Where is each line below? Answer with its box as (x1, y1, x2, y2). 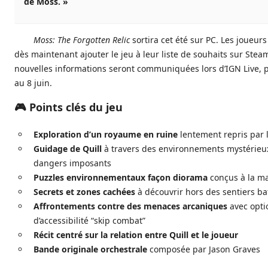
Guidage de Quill (33, 143, 102, 155)
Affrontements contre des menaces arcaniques (33, 200, 227, 212)
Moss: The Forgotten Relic (33, 34, 130, 46)
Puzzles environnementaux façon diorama (33, 172, 208, 184)
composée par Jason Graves (147, 243, 260, 255)
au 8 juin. (14, 77, 52, 89)
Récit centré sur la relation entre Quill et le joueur (33, 229, 238, 241)
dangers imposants (33, 157, 111, 169)
